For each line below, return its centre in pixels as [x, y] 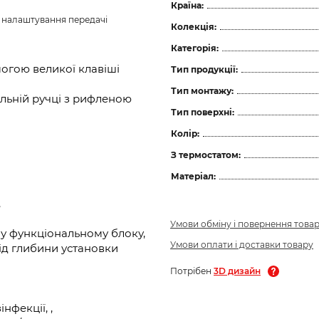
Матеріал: [193, 176]
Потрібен [192, 271]
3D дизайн [237, 271]
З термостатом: [206, 155]
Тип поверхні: [203, 112]
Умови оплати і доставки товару [242, 244]
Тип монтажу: [202, 90]
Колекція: [194, 26]
